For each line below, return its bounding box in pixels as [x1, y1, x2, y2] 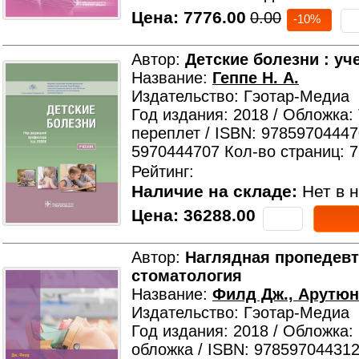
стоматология [131, 267, 242, 284]
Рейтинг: [131, 163, 194, 180]
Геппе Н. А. [212, 69, 299, 87]
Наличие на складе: [131, 182, 297, 201]
